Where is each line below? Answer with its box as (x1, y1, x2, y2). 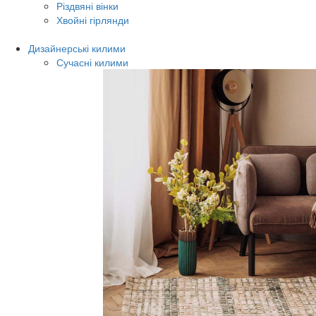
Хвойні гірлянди (56, 13, 129, 27)
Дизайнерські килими (28, 41, 126, 55)
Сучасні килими (56, 55, 128, 69)
